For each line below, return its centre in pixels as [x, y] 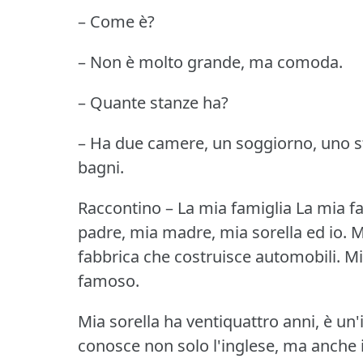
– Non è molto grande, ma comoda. [210, 62]
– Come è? [116, 22]
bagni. [101, 168]
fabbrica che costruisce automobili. [209, 257]
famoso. [109, 281]
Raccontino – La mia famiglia [185, 208]
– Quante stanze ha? [153, 103]
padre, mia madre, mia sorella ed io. [212, 233]
